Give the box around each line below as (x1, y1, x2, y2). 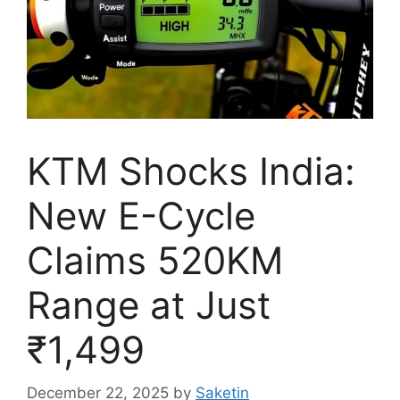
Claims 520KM (27, 237, 283, 283)
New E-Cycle (27, 192, 255, 238)
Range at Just (27, 281, 271, 328)
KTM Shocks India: (27, 147, 355, 194)
